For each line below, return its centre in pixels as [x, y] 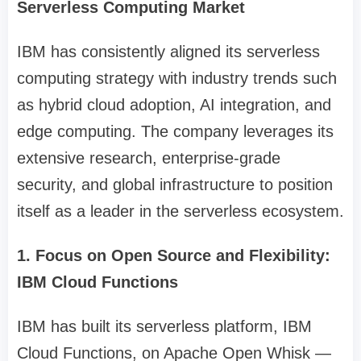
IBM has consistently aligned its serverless [168, 52]
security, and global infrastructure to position [175, 185]
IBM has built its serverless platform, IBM [164, 327]
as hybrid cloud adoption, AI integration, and [174, 105]
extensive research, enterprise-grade [149, 158]
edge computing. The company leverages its [175, 132]
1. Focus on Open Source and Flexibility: [174, 256]
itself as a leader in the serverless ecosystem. [180, 212]
